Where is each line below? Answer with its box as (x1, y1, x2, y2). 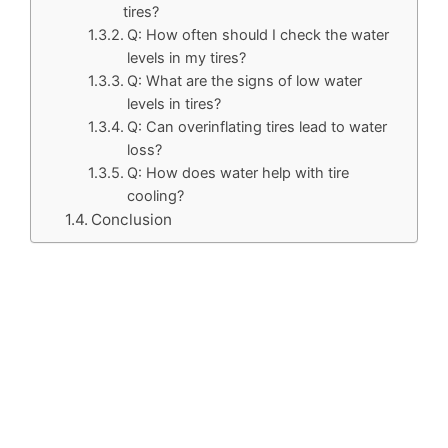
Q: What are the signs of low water (127, 71, 363, 90)
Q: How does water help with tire (127, 163, 350, 182)
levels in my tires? (127, 48, 247, 67)
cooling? (127, 186, 185, 205)
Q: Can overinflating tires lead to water (127, 117, 388, 136)
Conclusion (91, 209, 173, 229)
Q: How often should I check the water (127, 25, 390, 44)
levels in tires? (127, 94, 222, 113)
